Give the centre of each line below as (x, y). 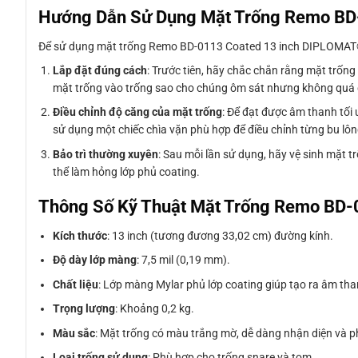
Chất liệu (76, 284)
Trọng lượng (84, 309)
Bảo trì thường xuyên (106, 154)
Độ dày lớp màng (95, 260)
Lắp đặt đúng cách (100, 70)
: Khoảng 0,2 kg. (155, 309)
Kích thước (80, 235)
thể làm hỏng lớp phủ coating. (127, 171)
